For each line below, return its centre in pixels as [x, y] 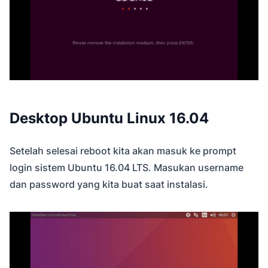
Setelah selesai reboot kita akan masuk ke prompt [123, 151]
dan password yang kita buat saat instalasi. [109, 185]
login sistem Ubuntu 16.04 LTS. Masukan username [127, 168]
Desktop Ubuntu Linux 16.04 [109, 118]
